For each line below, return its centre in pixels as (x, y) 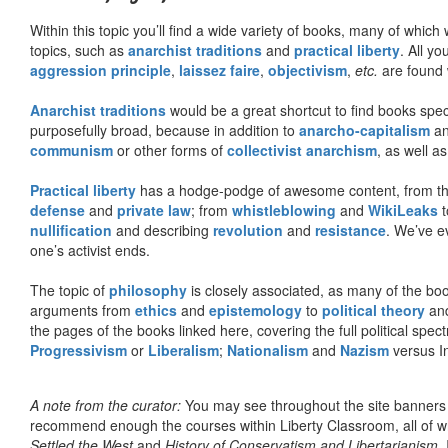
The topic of (69, 289)
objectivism (307, 69)
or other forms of (170, 149)
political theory (373, 309)
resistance (350, 229)
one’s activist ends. (90, 249)
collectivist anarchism (302, 149)
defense (57, 209)
